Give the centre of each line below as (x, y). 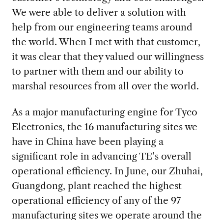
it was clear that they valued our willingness (108, 56)
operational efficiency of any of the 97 (96, 200)
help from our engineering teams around (102, 27)
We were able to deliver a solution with (99, 12)
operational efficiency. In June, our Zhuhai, (107, 171)
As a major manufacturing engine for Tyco (104, 112)
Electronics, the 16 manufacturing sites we (104, 126)
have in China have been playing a (87, 141)
